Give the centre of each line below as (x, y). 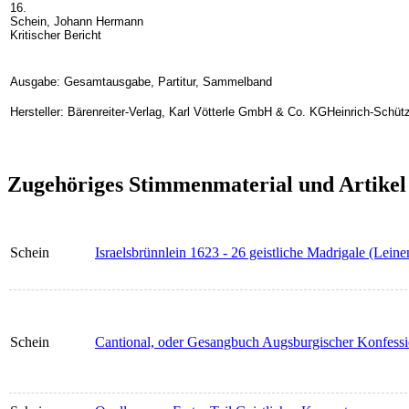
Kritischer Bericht (58, 35)
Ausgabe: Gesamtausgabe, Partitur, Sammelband (141, 81)
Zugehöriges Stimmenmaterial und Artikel (207, 184)
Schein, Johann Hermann (77, 21)
